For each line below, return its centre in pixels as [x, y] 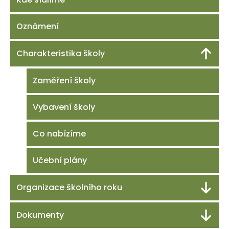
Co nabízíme [59, 134]
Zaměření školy [64, 81]
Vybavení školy [64, 107]
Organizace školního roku [69, 187]
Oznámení [38, 26]
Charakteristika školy [61, 53]
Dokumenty [40, 215]
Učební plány [60, 160]
